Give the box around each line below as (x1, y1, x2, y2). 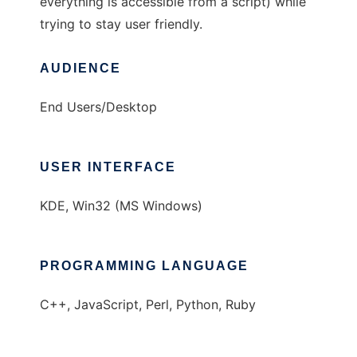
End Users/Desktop (40, 99, 157, 116)
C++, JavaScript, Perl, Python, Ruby (40, 296, 256, 313)
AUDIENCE (40, 61, 121, 76)
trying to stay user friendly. (40, 16, 202, 33)
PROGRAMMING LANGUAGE (40, 259, 249, 273)
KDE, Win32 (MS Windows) (40, 198, 202, 214)
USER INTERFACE (40, 160, 176, 175)
